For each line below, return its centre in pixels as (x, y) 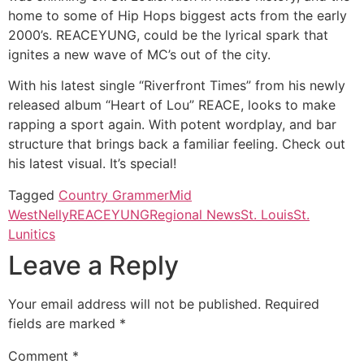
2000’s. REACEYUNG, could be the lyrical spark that (168, 35)
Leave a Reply (93, 265)
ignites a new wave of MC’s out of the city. (139, 54)
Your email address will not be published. (134, 303)
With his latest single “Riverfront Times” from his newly (177, 86)
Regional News (195, 214)
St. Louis (267, 214)
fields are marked (64, 323)
